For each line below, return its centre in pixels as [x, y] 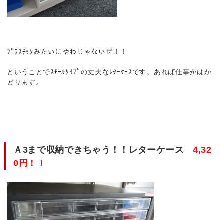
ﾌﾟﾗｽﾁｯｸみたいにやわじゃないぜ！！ [67, 52]
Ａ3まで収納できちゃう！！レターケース [103, 150]
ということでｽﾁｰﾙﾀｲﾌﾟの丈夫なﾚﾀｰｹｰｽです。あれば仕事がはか [109, 72]
